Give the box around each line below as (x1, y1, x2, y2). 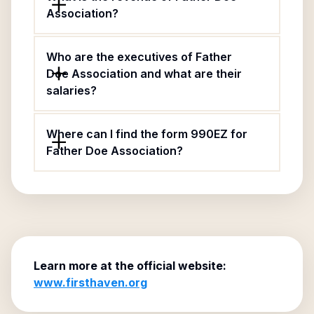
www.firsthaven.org (34, 275, 147, 289)
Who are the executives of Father (46, 50, 232, 64)
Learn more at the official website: (34, 259, 226, 273)
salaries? (46, 83, 97, 97)
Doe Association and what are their (46, 67, 242, 81)
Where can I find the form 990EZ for (46, 127, 247, 141)
